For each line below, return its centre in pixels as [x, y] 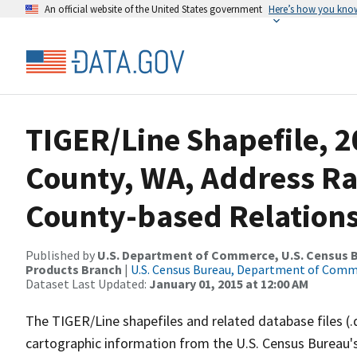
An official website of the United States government [153, 9]
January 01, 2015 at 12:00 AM [229, 284]
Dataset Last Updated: [87, 284]
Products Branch [74, 269]
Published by [61, 255]
